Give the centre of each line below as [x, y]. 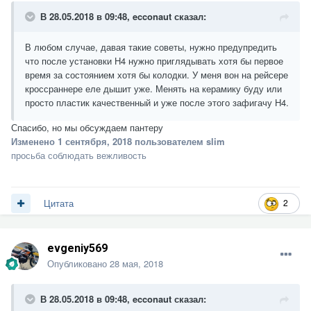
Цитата [59, 203]
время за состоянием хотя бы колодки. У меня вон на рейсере [157, 74]
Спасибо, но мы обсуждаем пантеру [87, 127]
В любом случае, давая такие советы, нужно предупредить [151, 47]
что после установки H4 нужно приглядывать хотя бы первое [154, 60]
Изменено [34, 141]
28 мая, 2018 [136, 263]
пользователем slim [178, 141]
